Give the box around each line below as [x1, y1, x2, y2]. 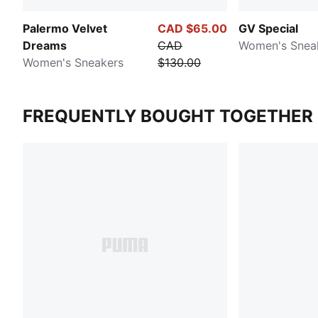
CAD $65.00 [158, 21, 227, 35]
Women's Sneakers [23, 55, 124, 70]
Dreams [23, 38, 67, 53]
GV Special [238, 21, 298, 35]
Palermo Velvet [23, 21, 107, 35]
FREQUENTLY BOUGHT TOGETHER [23, 105, 313, 126]
